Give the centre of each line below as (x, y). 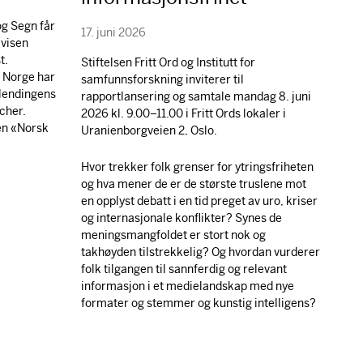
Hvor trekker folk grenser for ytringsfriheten (197, 167)
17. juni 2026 (113, 32)
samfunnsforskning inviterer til (162, 79)
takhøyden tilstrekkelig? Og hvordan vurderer (200, 252)
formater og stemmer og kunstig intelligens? (198, 303)
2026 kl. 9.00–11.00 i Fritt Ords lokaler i (183, 113)
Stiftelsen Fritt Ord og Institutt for (168, 62)
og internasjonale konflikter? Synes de (181, 218)
